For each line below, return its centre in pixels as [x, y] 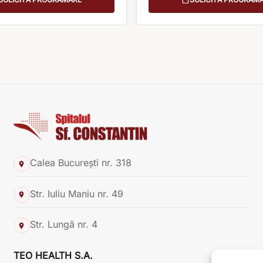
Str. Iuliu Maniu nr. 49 [76, 193]
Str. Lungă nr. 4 [63, 225]
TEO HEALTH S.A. [53, 256]
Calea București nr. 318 [80, 163]
